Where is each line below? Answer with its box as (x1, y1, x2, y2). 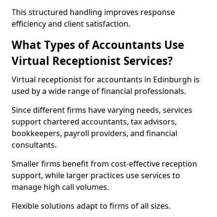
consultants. (12, 139, 57, 150)
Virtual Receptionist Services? (12, 53, 173, 68)
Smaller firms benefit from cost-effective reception (12, 158, 197, 169)
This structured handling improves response (12, 7, 175, 17)
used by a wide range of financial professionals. (12, 86, 186, 96)
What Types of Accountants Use (12, 37, 184, 52)
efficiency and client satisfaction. (12, 18, 130, 29)
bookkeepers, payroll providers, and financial (12, 128, 177, 139)
